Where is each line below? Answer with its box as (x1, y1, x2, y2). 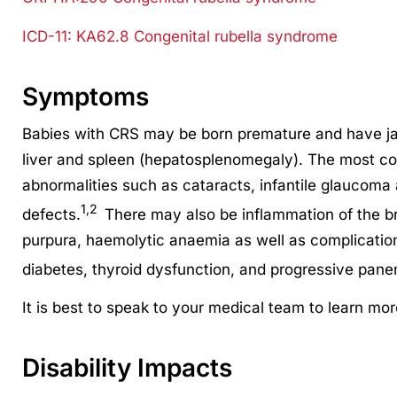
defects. (21, 205, 81, 223)
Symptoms (21, 82, 149, 113)
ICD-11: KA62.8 (21, 27, 129, 46)
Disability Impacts (21, 353, 232, 384)
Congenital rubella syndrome (128, 27, 338, 46)
